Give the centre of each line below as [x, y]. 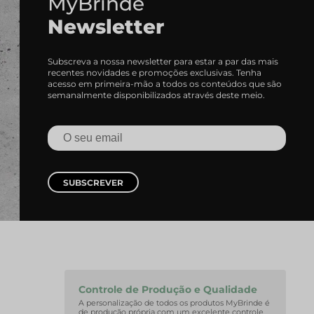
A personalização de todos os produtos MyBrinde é [174, 303]
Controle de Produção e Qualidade [168, 289]
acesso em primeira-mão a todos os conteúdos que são [165, 84]
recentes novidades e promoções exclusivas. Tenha [155, 73]
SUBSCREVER [93, 183]
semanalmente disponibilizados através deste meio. [156, 95]
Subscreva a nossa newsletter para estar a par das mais [163, 61]
